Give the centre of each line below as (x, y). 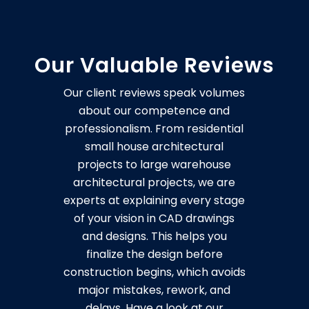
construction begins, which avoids (154, 272)
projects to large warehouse (154, 165)
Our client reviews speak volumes (154, 93)
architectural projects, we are (154, 183)
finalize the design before (154, 255)
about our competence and (154, 111)
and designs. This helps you (154, 237)
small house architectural (154, 147)
